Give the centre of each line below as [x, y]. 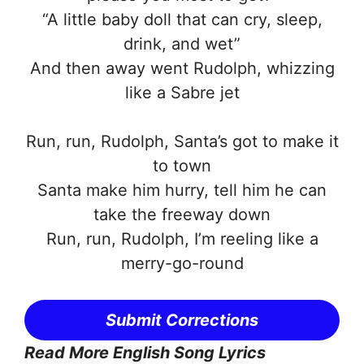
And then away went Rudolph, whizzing [182, 68]
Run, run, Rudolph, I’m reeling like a [182, 238]
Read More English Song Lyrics [145, 352]
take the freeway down [182, 214]
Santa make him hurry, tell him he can [182, 190]
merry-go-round [182, 263]
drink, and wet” [182, 43]
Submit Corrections [182, 320]
